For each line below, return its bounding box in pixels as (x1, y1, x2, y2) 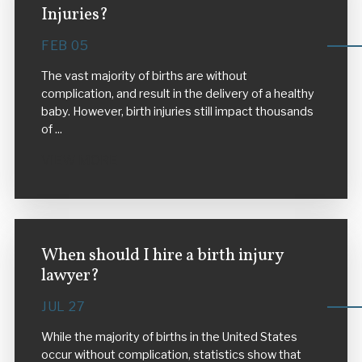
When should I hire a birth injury (40, 243, 283, 267)
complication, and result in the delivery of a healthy (40, 86, 314, 101)
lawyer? (40, 263, 99, 288)
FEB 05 (40, 37, 89, 53)
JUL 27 (40, 298, 86, 314)
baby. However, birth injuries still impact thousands (40, 103, 314, 119)
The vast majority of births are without (40, 68, 247, 83)
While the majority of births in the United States (40, 329, 297, 344)
